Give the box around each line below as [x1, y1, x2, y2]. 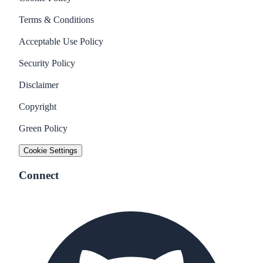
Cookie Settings [23, 146, 77, 155]
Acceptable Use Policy [19, 36, 103, 46]
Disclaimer [19, 79, 59, 90]
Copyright [19, 101, 56, 112]
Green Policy [19, 123, 68, 133]
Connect [19, 168, 59, 181]
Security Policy [19, 58, 75, 68]
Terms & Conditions [19, 14, 94, 25]
